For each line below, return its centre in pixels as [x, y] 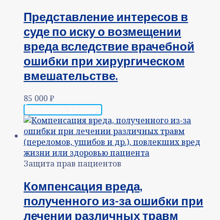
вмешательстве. [71, 75]
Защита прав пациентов [72, 163]
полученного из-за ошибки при [113, 200]
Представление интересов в [106, 16]
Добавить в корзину [67, 110]
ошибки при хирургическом [104, 60]
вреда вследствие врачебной [109, 46]
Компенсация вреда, [83, 186]
